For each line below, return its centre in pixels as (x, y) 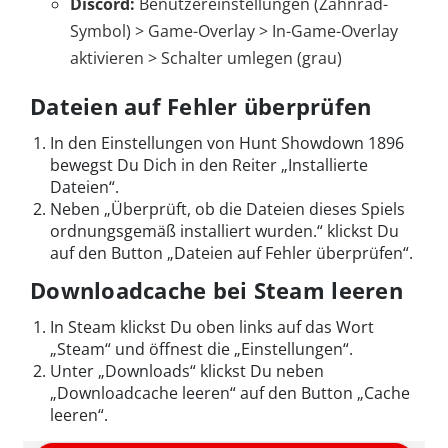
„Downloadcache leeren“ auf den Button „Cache (230, 393)
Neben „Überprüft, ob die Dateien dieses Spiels (227, 209)
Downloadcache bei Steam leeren (216, 290)
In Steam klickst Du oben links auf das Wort (212, 327)
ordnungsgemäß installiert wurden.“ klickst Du (224, 231)
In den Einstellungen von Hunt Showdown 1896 (227, 143)
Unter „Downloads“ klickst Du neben (187, 371)
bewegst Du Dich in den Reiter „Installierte (209, 165)
